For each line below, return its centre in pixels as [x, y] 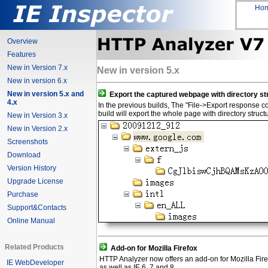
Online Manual [31, 221]
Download [24, 155]
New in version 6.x [37, 81]
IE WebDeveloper [35, 263]
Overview [22, 41]
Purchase [23, 194]
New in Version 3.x [37, 115]
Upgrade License [35, 181]
